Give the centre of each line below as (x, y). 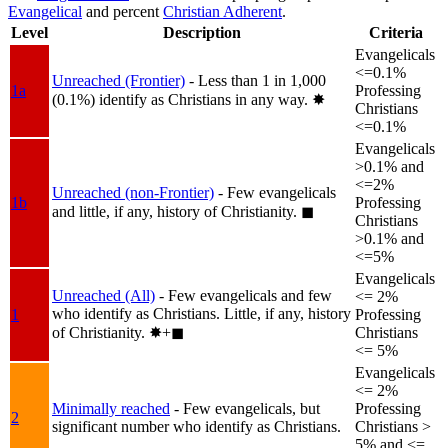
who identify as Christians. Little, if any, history (201, 314)
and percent (122, 12)
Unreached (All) (103, 296)
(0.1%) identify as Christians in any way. (182, 100)
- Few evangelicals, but (247, 409)
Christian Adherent (222, 12)
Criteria (396, 33)
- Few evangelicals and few (245, 296)
